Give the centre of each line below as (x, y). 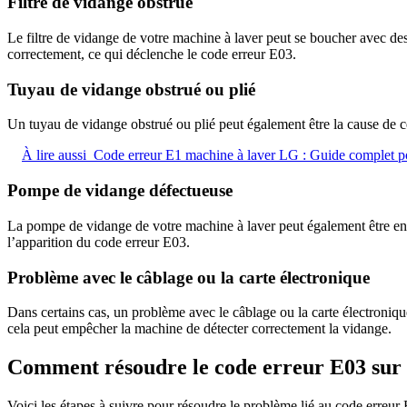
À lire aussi (54, 155)
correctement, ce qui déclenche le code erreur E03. (152, 54)
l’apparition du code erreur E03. (99, 242)
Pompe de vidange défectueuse (120, 191)
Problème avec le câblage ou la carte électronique (189, 277)
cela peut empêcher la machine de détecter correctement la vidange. (199, 329)
